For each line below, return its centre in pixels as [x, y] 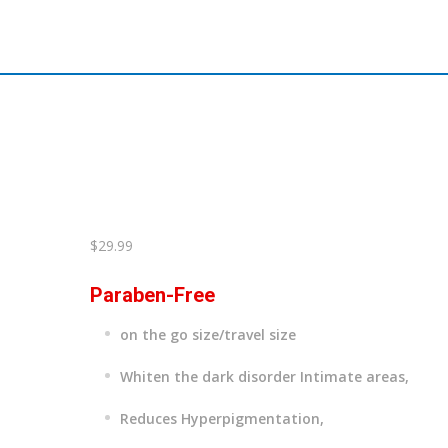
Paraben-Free [153, 295]
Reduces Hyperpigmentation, [222, 418]
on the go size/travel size [208, 334]
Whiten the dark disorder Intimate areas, [265, 376]
